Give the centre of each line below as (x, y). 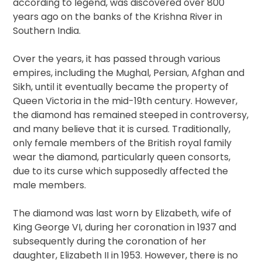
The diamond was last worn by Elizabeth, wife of (123, 213)
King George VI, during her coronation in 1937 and (125, 227)
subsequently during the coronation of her (110, 242)
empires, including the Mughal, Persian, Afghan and (129, 73)
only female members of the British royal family (123, 143)
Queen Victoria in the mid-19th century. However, (125, 101)
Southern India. (47, 31)
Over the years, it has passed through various (117, 59)
